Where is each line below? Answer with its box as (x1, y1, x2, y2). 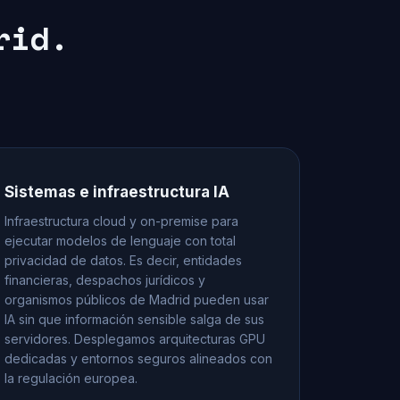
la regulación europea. (4, 371, 137, 386)
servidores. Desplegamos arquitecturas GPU (4, 331, 265, 346)
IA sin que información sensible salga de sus (4, 312, 264, 327)
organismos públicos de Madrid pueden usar (4, 292, 269, 307)
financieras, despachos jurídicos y (4, 272, 205, 287)
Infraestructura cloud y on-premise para (4, 213, 238, 229)
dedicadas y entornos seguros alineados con (4, 351, 272, 366)
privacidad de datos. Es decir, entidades (4, 253, 242, 268)
